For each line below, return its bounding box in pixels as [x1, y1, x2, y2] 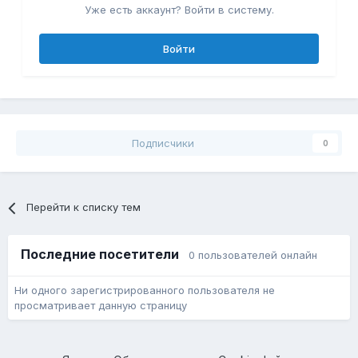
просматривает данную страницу [14, 299, 187, 312]
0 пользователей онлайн [189, 249, 317, 262]
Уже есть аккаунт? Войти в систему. [84, 3, 274, 17]
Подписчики [132, 137, 194, 150]
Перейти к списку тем [26, 201, 141, 214]
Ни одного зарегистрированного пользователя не [14, 284, 275, 297]
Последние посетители [21, 246, 189, 263]
